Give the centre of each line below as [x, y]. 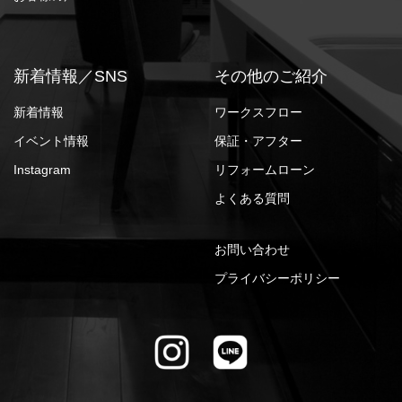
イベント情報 [51, 141]
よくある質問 [252, 199]
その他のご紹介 [271, 76]
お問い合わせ [252, 250]
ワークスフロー [258, 113]
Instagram [42, 170]
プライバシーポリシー [277, 279]
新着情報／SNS [70, 76]
